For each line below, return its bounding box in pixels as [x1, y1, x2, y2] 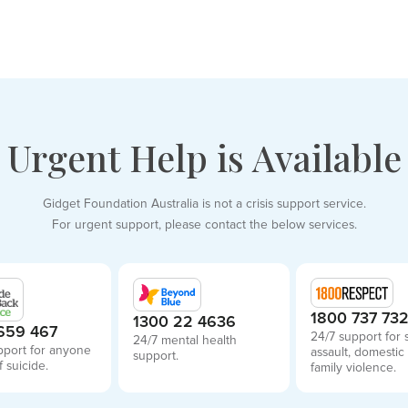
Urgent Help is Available [6, 132, 402, 181]
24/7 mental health [133, 334, 238, 348]
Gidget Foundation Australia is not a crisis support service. [42, 197, 366, 210]
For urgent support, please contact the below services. [51, 218, 357, 231]
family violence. [311, 362, 397, 375]
